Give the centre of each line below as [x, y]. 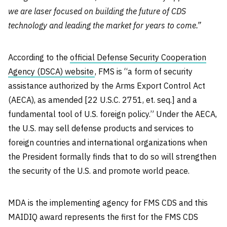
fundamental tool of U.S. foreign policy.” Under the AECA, [112, 114]
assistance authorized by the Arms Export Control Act [107, 86]
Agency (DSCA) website [51, 71]
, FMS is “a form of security [144, 71]
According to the [39, 57]
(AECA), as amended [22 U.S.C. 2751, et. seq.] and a [103, 100]
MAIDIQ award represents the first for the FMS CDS [103, 217]
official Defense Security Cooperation [138, 57]
